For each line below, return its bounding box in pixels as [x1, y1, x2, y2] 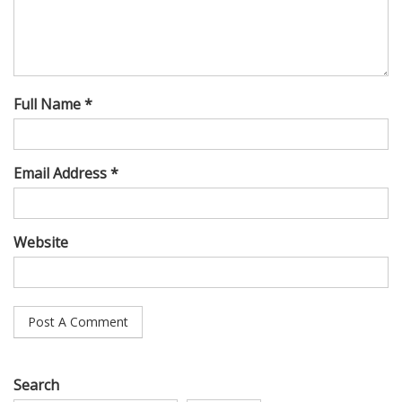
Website [13, 232, 68, 252]
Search [13, 374, 59, 395]
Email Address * [13, 162, 118, 183]
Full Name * [13, 93, 92, 114]
